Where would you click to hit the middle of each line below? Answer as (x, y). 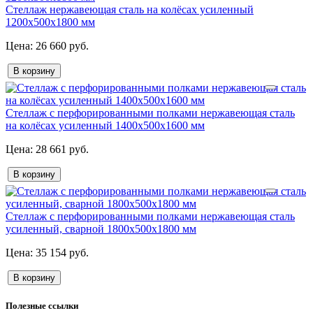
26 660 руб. (61, 46)
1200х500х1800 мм (50, 22)
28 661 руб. (61, 150)
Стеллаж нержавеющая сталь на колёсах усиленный (130, 10)
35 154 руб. (61, 253)
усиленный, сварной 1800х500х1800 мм (101, 229)
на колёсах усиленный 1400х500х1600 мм (105, 126)
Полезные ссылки (42, 306)
